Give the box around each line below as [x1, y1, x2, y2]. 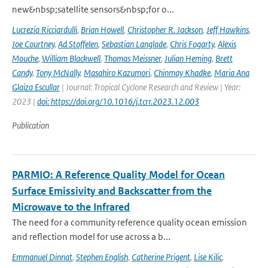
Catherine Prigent [132, 251, 190, 263]
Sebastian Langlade [102, 38, 166, 50]
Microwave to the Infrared [12, 200, 130, 214]
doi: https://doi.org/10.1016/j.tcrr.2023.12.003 [37, 96, 199, 107]
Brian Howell [81, 24, 124, 35]
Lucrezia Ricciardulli [12, 24, 77, 35]
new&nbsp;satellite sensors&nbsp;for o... [12, 4, 174, 15]
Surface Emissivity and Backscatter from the [12, 184, 212, 197]
